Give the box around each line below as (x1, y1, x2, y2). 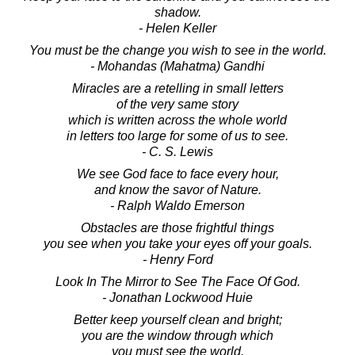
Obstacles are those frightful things (81, 220, 274, 235)
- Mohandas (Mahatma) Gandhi (90, 59, 265, 73)
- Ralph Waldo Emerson (110, 198, 245, 212)
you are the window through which (82, 328, 273, 342)
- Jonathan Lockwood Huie (102, 290, 253, 304)
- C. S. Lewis (142, 144, 213, 158)
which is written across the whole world (68, 113, 287, 127)
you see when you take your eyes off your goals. (43, 236, 312, 250)
